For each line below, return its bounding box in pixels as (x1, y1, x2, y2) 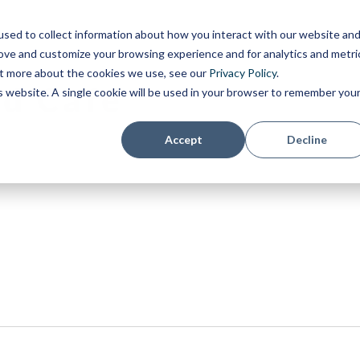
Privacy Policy (208, 65, 276, 80)
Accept (164, 132, 202, 146)
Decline (287, 132, 328, 146)
